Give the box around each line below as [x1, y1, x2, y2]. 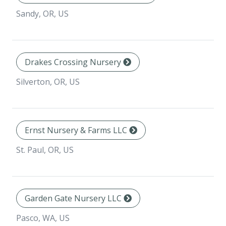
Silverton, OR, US [16, 76, 80, 88]
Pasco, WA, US [16, 212, 70, 224]
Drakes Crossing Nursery [25, 56, 123, 68]
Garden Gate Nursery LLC [25, 193, 124, 204]
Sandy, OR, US [16, 8, 69, 20]
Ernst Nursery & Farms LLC [25, 125, 129, 136]
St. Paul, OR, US [16, 144, 74, 156]
